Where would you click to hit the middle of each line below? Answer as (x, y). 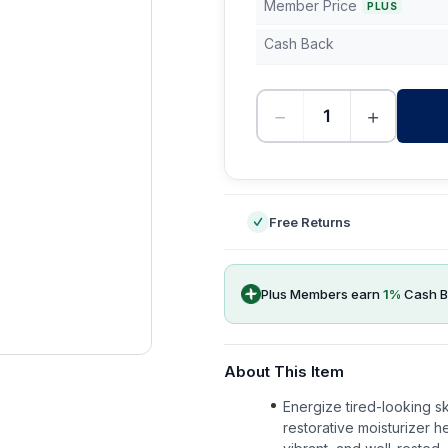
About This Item (284, 371)
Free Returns (310, 222)
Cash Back (299, 43)
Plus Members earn (322, 293)
